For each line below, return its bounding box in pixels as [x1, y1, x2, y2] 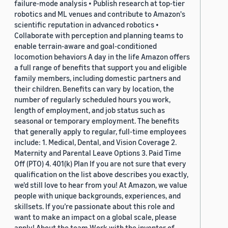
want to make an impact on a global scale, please [14, 212, 177, 222]
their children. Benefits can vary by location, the [14, 84, 174, 94]
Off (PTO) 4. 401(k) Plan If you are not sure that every [14, 159, 186, 168]
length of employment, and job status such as [14, 105, 165, 115]
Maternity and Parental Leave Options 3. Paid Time [14, 148, 181, 158]
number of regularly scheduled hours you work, [14, 95, 170, 104]
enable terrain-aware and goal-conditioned [14, 41, 157, 51]
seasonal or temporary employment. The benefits [14, 116, 179, 126]
